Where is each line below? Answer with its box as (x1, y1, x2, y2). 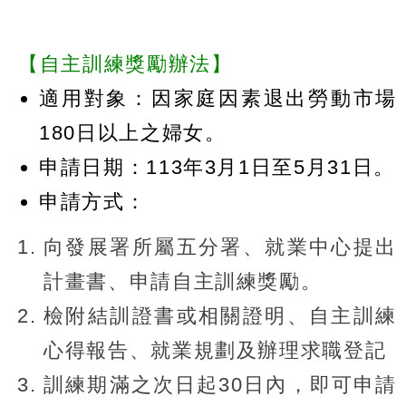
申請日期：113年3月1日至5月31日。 (39, 156, 395, 179)
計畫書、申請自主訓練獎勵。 (43, 270, 323, 294)
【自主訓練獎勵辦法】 (18, 53, 233, 76)
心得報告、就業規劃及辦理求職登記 (43, 339, 387, 362)
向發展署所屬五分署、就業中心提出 (43, 236, 397, 259)
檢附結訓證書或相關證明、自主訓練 (43, 304, 397, 328)
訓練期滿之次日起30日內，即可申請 (43, 373, 397, 397)
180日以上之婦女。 (39, 121, 227, 145)
